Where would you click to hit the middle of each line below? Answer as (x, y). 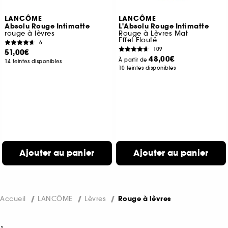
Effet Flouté (138, 40)
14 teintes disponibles (33, 62)
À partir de (134, 60)
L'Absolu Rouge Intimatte (164, 27)
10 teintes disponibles (147, 68)
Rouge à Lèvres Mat (153, 34)
